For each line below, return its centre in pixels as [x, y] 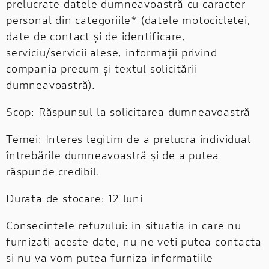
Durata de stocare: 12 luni [74, 198]
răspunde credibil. [53, 171]
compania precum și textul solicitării [102, 68]
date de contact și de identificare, [96, 36]
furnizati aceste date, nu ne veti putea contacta [134, 241]
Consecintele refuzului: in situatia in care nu [124, 225]
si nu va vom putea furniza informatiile [110, 257]
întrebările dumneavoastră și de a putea [113, 155]
